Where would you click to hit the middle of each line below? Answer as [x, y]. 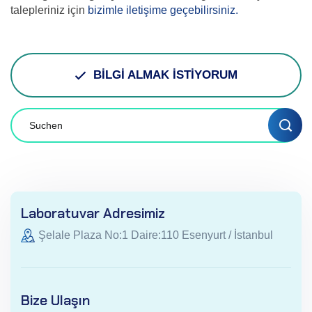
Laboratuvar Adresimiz [93, 213]
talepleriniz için [49, 10]
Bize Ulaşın [55, 300]
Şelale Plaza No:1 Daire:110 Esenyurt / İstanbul [156, 235]
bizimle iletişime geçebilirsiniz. [163, 10]
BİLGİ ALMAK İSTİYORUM [165, 75]
